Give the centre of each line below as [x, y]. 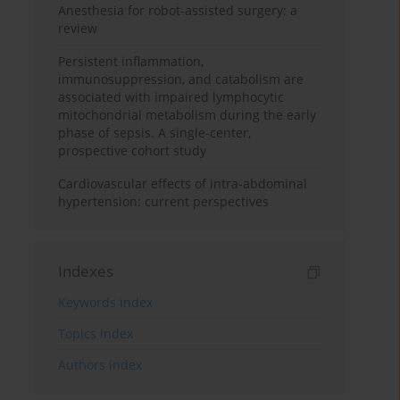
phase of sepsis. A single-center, [155, 133]
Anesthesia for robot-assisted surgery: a [178, 11]
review [78, 29]
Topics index [96, 334]
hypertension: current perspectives [164, 202]
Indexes [86, 271]
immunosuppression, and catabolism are [181, 79]
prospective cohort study [133, 151]
